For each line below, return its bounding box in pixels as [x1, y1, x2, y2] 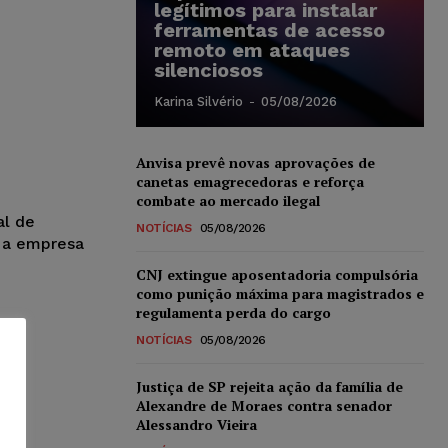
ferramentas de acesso [154, 17, 385, 42]
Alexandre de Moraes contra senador [136, 395, 392, 415]
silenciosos [154, 57, 263, 82]
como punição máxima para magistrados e [136, 283, 424, 303]
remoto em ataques [154, 37, 350, 62]
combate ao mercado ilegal [136, 190, 320, 210]
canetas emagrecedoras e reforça [136, 171, 364, 191]
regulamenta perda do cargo [136, 302, 331, 322]
